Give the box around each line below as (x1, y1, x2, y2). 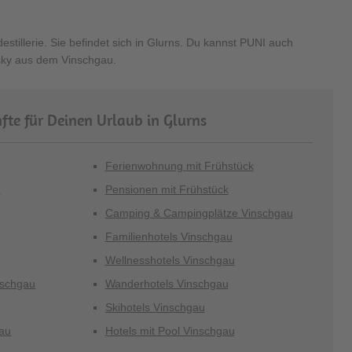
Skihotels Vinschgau (104, 301, 205, 313)
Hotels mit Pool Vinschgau (104, 324, 235, 337)
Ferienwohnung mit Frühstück (104, 159, 254, 172)
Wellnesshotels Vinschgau (104, 254, 235, 266)
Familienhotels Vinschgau (104, 230, 233, 243)
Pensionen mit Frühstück (104, 183, 229, 196)
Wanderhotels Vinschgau (104, 277, 229, 290)
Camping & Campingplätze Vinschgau (104, 207, 293, 219)
